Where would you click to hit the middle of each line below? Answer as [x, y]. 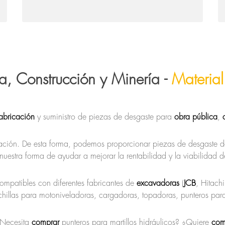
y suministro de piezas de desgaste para [106, 117]
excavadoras [159, 183]
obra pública [196, 117]
